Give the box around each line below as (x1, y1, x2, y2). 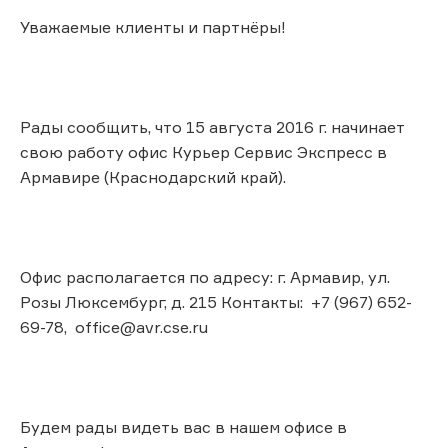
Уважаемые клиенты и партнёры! (20, 16, 286, 37)
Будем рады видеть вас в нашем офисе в (20, 416, 347, 437)
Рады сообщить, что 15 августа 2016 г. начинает (20, 116, 404, 137)
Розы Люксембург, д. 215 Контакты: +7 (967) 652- (20, 291, 412, 312)
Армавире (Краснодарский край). (20, 166, 286, 187)
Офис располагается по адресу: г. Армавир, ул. (20, 266, 390, 287)
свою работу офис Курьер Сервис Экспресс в (20, 141, 387, 162)
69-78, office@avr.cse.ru (20, 316, 216, 337)
